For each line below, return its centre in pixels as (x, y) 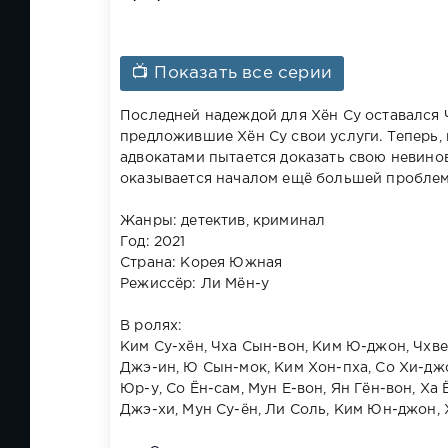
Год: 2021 (153, 241)
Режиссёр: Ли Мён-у (195, 283)
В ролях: (151, 325)
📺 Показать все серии (232, 73)
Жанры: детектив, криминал (223, 220)
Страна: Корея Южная (201, 262)
